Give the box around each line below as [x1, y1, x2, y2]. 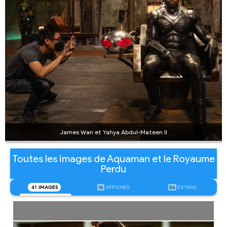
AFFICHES [105, 183, 130, 191]
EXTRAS [177, 183, 197, 191]
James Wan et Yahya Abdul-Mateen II [60, 128, 167, 136]
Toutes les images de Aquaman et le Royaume [12, 152, 215, 165]
